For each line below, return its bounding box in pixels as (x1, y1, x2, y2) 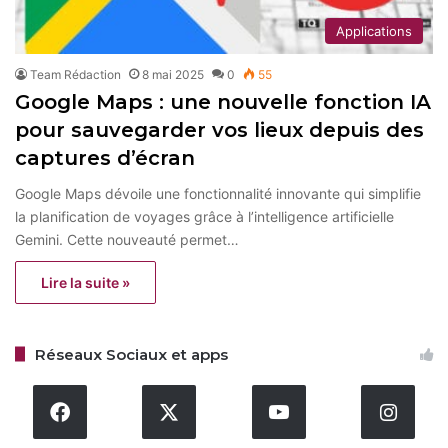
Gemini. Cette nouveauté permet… (15, 230, 239, 248)
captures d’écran (15, 145, 195, 170)
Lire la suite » (41, 273, 130, 291)
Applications (336, 22, 412, 39)
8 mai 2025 (142, 66, 204, 82)
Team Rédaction (30, 66, 121, 82)
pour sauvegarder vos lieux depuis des (15, 117, 424, 142)
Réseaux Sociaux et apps (35, 344, 228, 364)
